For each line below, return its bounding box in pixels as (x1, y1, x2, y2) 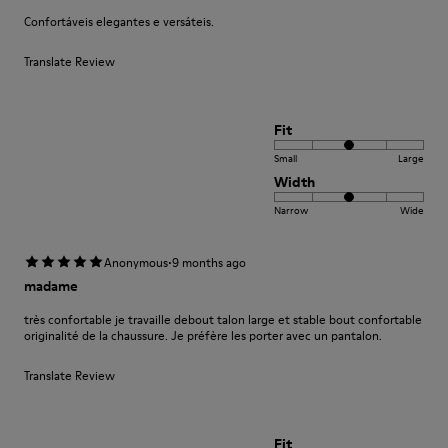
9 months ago (172, 254, 246, 271)
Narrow (274, 203, 308, 217)
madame (24, 276, 78, 296)
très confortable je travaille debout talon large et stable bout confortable (24, 311, 422, 328)
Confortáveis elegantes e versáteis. (24, 13, 214, 30)
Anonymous (104, 254, 168, 271)
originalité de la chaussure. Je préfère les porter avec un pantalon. (24, 327, 382, 344)
